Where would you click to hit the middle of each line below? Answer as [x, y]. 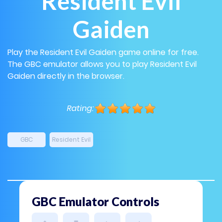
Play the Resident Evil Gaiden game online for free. [103, 52]
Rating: [80, 108]
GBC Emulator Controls [95, 201]
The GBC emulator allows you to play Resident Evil [102, 64]
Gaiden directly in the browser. [66, 76]
